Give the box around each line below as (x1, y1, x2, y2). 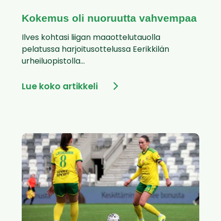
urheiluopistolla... (22, 58, 85, 66)
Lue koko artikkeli (22, 83, 98, 92)
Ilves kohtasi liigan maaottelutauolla (22, 34, 160, 42)
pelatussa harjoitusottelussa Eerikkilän (22, 46, 169, 54)
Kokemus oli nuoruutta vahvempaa (22, 12, 197, 24)
